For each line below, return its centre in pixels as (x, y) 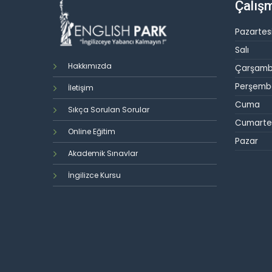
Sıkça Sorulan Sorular (109, 110)
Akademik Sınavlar (103, 154)
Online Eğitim (92, 132)
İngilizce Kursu (94, 175)
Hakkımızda (90, 66)
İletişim (81, 88)
